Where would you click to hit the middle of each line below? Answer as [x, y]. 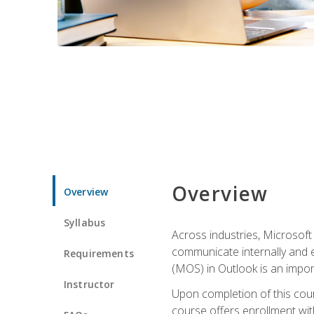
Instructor [89, 284]
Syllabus [85, 222]
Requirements [99, 253]
